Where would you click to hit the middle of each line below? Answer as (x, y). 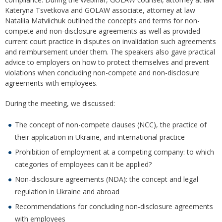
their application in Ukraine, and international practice (100, 137)
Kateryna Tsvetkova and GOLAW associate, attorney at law (100, 10)
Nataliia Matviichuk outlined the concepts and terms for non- (102, 21)
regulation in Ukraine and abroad (67, 192)
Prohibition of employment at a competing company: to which (114, 152)
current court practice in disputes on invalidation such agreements (111, 42)
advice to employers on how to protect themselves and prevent (107, 62)
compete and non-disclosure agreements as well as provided (103, 31)
